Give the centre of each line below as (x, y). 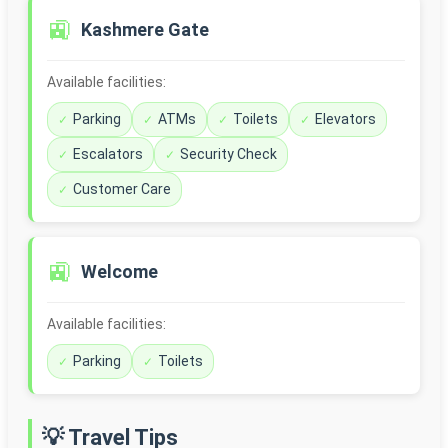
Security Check (228, 154)
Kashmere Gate (145, 30)
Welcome (119, 272)
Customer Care (122, 189)
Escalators (108, 154)
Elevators (345, 119)
